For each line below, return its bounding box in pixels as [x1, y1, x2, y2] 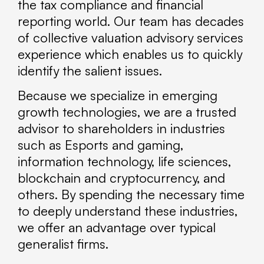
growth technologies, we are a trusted [18, 104, 236, 120]
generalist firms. [18, 236, 108, 252]
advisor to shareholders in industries [18, 120, 225, 137]
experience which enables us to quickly [18, 46, 242, 62]
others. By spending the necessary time [18, 186, 245, 203]
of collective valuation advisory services [18, 29, 243, 46]
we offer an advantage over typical [18, 219, 216, 236]
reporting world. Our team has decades [18, 13, 244, 29]
